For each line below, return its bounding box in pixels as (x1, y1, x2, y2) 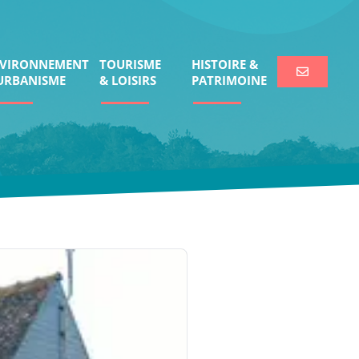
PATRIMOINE (192, 72, 268, 88)
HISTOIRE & (192, 56, 259, 72)
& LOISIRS (99, 72, 157, 88)
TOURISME (99, 56, 162, 72)
